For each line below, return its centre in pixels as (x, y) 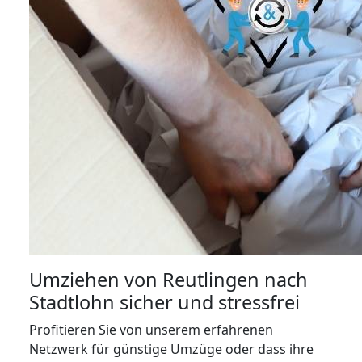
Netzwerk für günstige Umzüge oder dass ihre (171, 349)
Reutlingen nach (235, 280)
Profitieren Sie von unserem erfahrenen (151, 330)
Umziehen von (96, 280)
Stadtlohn (72, 302)
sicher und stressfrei (207, 302)
